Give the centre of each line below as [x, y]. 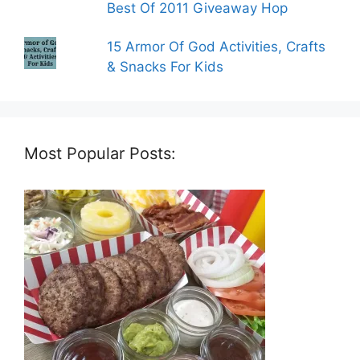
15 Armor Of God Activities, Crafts [217, 47]
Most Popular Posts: [100, 154]
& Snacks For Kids [166, 67]
